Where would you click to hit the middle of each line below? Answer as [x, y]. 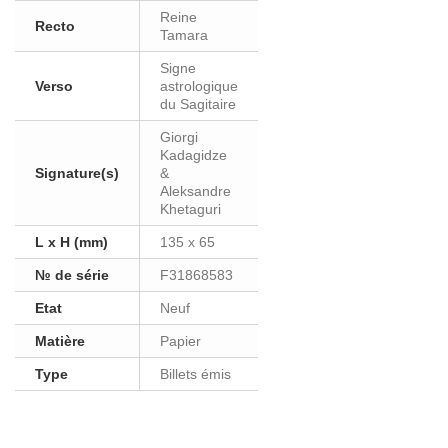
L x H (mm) [71, 242]
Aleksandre [195, 191]
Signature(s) [77, 173]
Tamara [184, 35]
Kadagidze [193, 155]
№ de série [72, 275]
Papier [180, 341]
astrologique [199, 86]
